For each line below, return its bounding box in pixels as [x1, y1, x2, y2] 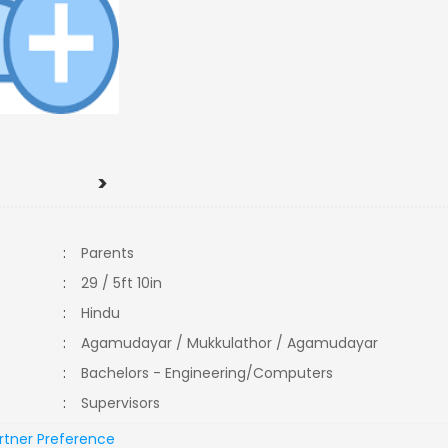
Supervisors [81, 393, 173, 413]
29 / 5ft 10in [81, 273, 163, 293]
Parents [81, 243, 135, 263]
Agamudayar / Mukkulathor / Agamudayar [81, 333, 379, 353]
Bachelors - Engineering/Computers [81, 363, 342, 383]
